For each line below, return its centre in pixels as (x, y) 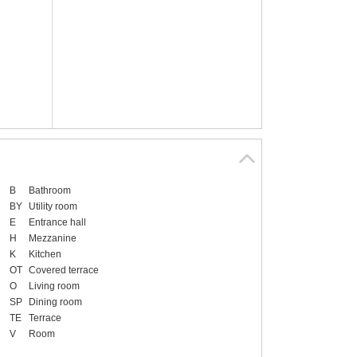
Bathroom (49, 191)
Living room (54, 286)
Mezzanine (52, 239)
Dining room (55, 302)
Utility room (53, 207)
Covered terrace (63, 271)
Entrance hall (57, 223)
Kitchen (45, 255)
